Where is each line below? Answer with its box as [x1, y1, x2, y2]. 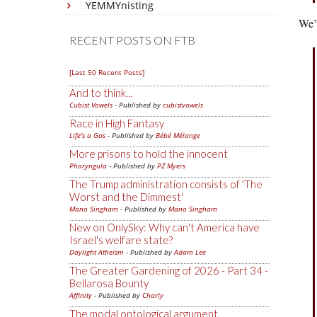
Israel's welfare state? [69, 234, 173, 246]
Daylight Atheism [69, 247, 124, 257]
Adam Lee [174, 247, 206, 257]
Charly [142, 290, 163, 300]
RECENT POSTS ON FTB [69, 33, 195, 47]
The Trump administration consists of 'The [69, 178, 263, 190]
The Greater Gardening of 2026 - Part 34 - [69, 264, 268, 277]
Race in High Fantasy [69, 117, 164, 129]
